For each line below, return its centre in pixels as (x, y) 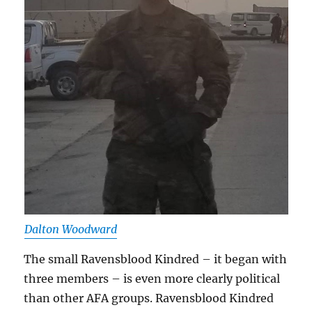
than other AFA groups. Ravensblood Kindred (149, 298)
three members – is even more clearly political (152, 278)
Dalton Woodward (70, 229)
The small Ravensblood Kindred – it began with (156, 259)
